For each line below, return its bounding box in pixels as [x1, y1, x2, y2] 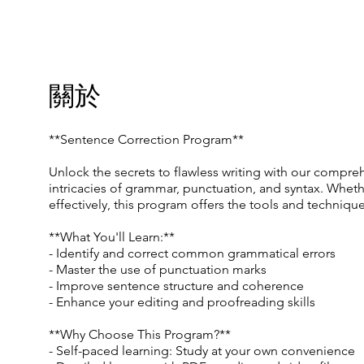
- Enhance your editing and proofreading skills [49, 294, 315, 310]
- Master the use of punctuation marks [49, 262, 266, 278]
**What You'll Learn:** [49, 229, 175, 245]
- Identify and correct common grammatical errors [49, 245, 336, 262]
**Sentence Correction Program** [49, 132, 244, 148]
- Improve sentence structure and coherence [49, 278, 304, 294]
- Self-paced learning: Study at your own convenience [49, 343, 355, 359]
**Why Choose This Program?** [49, 327, 231, 343]
